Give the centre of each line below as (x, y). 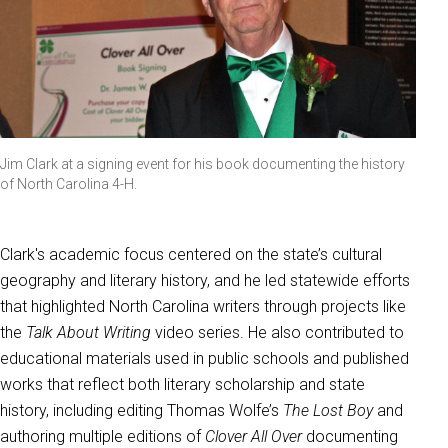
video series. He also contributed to (277, 332)
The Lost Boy (328, 410)
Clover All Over (253, 436)
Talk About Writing (88, 332)
